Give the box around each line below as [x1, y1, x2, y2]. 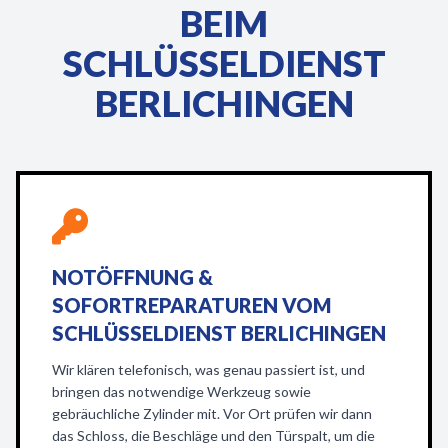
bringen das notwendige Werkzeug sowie [52, 383, 311, 400]
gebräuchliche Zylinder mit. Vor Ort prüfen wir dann [52, 405, 372, 422]
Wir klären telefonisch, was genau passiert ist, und [52, 361, 365, 378]
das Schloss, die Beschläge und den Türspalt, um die [52, 427, 375, 444]
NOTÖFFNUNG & [52, 265, 213, 289]
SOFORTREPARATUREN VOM [52, 293, 331, 317]
